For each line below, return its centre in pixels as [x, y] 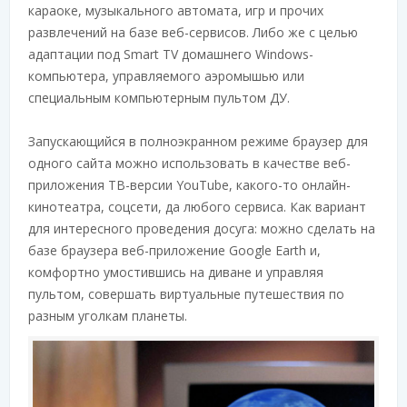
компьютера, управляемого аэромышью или [166, 76]
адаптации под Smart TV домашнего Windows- [171, 54]
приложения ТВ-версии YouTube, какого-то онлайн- [189, 185]
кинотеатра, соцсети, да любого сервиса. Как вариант [197, 207]
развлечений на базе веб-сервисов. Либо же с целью [193, 32]
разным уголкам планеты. [108, 316]
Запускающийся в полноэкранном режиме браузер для [198, 141]
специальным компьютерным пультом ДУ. [159, 98]
